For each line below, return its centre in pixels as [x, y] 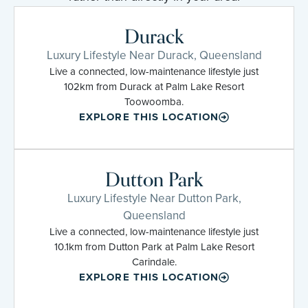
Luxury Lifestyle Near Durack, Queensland [154, 55]
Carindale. [154, 262]
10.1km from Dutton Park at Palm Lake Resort [154, 246]
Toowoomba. [154, 101]
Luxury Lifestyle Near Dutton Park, [154, 198]
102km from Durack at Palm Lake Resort [154, 86]
